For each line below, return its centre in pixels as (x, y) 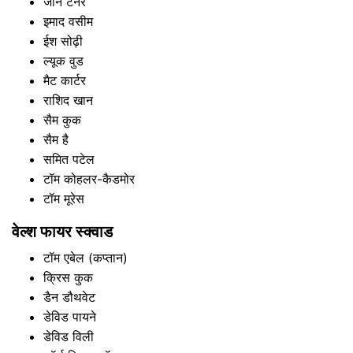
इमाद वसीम (68, 21)
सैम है (56, 139)
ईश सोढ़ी (63, 41)
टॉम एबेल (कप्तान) (85, 258)
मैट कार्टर (65, 80)
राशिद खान (68, 100)
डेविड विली (69, 336)
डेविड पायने (70, 317)
